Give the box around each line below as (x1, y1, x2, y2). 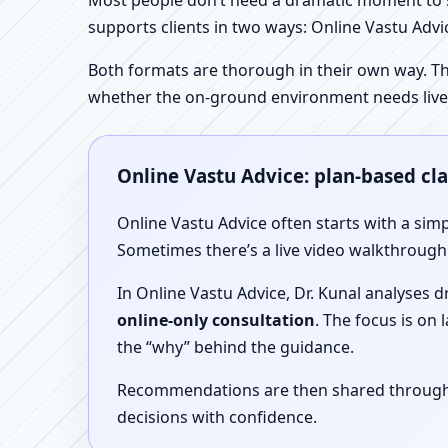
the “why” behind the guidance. (117, 335, 354, 358)
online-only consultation (117, 308, 315, 331)
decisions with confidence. (117, 405, 317, 428)
